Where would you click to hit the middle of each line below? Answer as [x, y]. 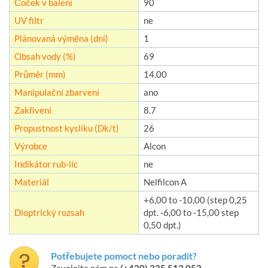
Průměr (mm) [40, 74]
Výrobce [31, 146]
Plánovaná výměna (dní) [61, 38]
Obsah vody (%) [45, 56]
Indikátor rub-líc [46, 164]
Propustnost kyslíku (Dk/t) [67, 128]
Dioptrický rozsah [49, 212]
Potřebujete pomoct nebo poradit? [124, 255]
